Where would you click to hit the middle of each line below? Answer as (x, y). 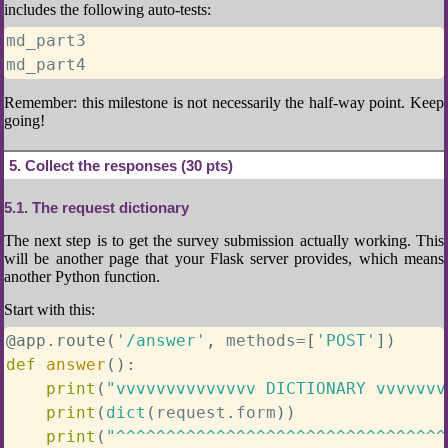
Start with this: (49, 309)
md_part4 (46, 64)
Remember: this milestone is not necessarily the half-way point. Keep (224, 102)
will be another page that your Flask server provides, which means (224, 258)
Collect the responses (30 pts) (127, 165)
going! (24, 120)
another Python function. (82, 276)
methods (256, 340)
